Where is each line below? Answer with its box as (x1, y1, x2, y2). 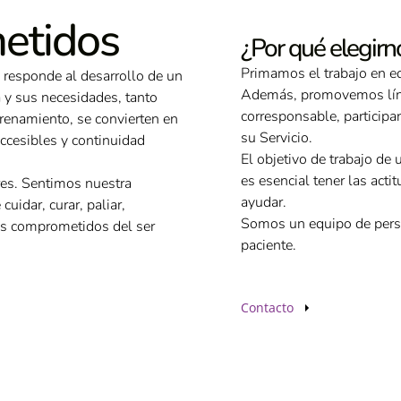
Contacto (241, 299, 294, 317)
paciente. (241, 235, 296, 256)
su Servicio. (241, 128, 312, 149)
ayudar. (241, 192, 286, 213)
